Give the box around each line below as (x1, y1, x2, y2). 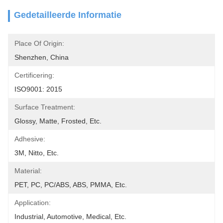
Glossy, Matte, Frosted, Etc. (14, 117, 102, 125)
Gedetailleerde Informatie (14, 10, 121, 20)
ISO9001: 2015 (14, 85, 62, 93)
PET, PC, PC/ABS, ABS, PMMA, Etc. (14, 181, 127, 189)
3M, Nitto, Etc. (14, 149, 59, 157)
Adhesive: (14, 135, 45, 143)
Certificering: (14, 71, 54, 79)
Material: (14, 167, 42, 175)
